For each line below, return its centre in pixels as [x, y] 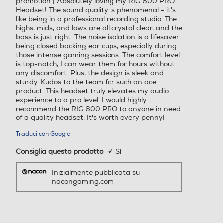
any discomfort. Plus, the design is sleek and [90, 73]
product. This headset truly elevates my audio [92, 91]
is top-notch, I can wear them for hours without [95, 64]
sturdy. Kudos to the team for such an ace [86, 82]
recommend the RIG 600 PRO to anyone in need [98, 109]
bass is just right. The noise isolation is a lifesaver [98, 37]
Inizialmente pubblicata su [96, 172]
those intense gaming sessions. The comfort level [98, 55]
